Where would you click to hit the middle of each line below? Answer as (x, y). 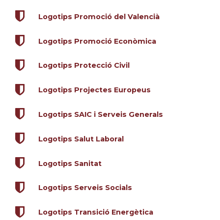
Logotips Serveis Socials (85, 188)
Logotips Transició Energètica (96, 212)
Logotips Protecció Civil (84, 66)
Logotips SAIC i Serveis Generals (100, 114)
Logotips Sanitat (70, 163)
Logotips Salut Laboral (81, 139)
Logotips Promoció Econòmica (97, 41)
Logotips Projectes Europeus (94, 90)
